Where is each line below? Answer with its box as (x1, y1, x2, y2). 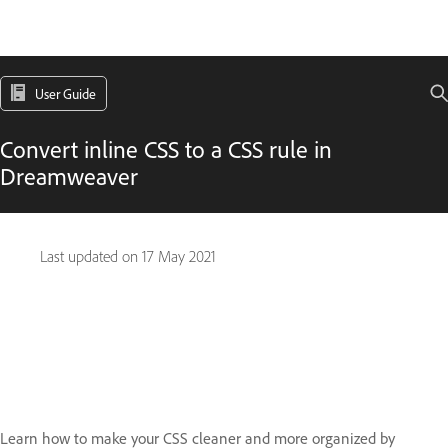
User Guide (35, 85, 96, 102)
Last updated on (40, 247, 142, 266)
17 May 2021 (142, 247, 216, 266)
